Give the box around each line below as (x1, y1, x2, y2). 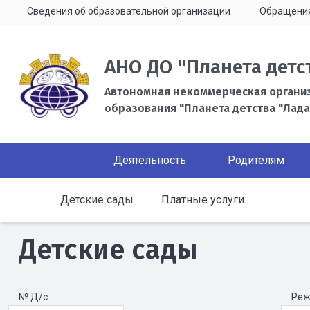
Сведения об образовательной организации (27, 6, 230, 17)
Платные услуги (161, 193, 244, 206)
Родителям (228, 154, 284, 167)
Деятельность (113, 154, 186, 167)
